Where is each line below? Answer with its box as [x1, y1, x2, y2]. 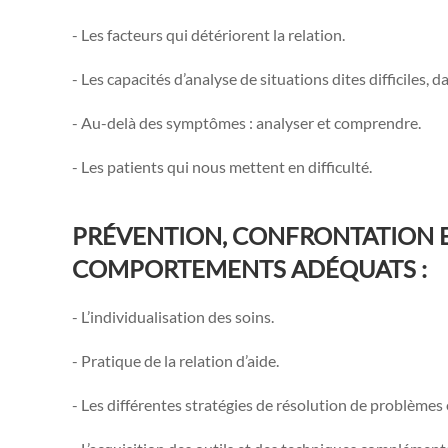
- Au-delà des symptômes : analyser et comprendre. [72, 113, 421, 133]
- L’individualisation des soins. [72, 307, 274, 327]
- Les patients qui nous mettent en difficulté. [72, 157, 372, 177]
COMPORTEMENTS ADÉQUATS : [72, 254, 427, 284]
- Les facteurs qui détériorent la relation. [72, 25, 345, 45]
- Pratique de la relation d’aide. [72, 351, 279, 371]
